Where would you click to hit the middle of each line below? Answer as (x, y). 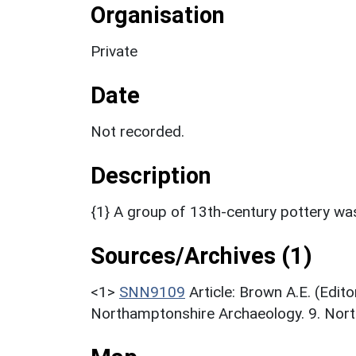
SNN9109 (152, 292)
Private (114, 51)
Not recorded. (137, 131)
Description (151, 175)
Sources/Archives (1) (201, 255)
